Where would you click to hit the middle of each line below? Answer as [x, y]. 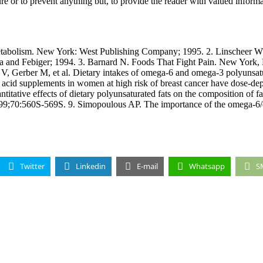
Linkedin [90, 166]
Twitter [32, 166]
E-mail [147, 166]
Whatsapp [207, 166]
